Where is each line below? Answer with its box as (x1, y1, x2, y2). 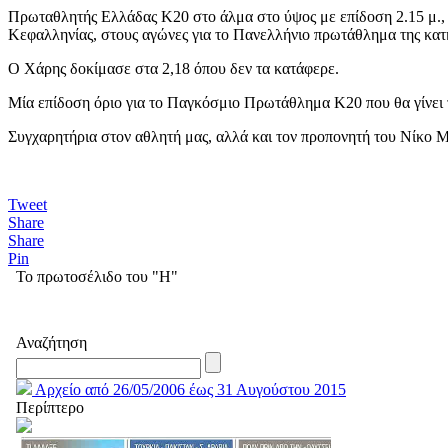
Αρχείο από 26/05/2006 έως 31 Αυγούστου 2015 (32, 381, 346, 399)
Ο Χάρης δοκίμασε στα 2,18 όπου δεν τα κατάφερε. (8, 60, 339, 78)
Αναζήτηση (16, 334, 87, 352)
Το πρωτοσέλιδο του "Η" (16, 268, 178, 286)
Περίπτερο (16, 399, 84, 417)
